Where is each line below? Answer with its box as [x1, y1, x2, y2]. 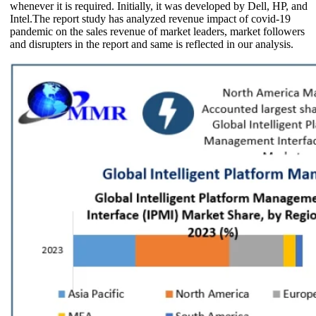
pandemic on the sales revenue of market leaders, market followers [10, 25, 305, 37]
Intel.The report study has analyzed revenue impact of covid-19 [10, 12, 291, 25]
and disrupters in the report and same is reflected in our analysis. [10, 37, 293, 50]
